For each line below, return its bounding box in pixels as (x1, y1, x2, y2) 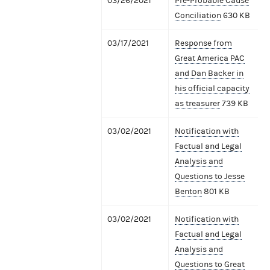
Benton (175, 186, 202, 196)
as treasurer (175, 98, 220, 108)
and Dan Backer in (175, 68, 243, 78)
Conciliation (175, 10, 221, 20)
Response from (175, 38, 232, 48)
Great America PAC (175, 53, 245, 63)
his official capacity (175, 83, 250, 93)
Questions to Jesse (175, 171, 245, 181)
